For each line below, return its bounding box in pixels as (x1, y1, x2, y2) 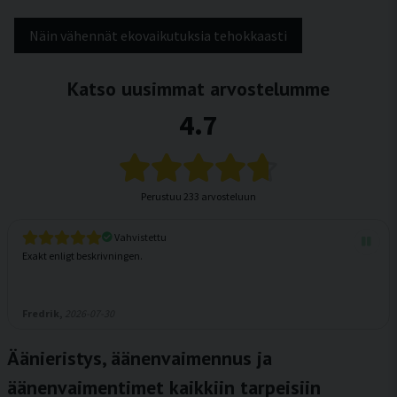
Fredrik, (22, 307, 65, 320)
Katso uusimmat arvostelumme (67, 76, 330, 101)
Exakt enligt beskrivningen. (22, 249, 143, 262)
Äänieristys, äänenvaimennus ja (7, 346, 272, 370)
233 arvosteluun (183, 190, 256, 203)
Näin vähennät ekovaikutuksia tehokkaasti (29, 27, 287, 44)
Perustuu (141, 190, 183, 203)
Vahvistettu (113, 230, 167, 244)
